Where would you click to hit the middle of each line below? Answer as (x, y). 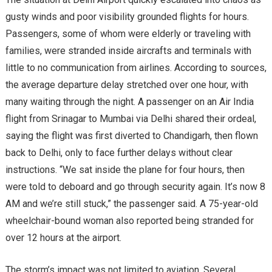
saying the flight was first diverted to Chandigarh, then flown (131, 136)
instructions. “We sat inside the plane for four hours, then (125, 170)
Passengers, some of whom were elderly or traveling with (128, 34)
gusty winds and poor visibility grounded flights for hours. (127, 17)
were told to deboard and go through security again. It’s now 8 (135, 187)
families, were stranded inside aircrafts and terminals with (128, 51)
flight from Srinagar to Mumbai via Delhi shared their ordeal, (131, 119)
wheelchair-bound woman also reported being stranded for (129, 221)
